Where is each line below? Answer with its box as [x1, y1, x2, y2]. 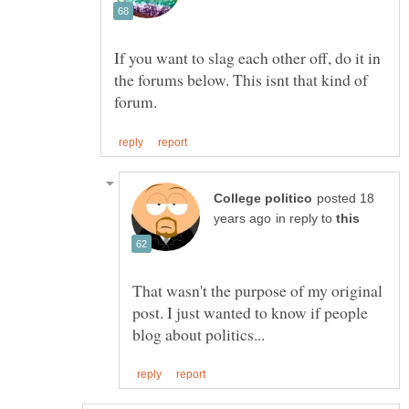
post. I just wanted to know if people [132, 300, 368, 323]
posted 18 [317, 191, 374, 205]
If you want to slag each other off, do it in [114, 47, 381, 69]
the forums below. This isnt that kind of [114, 68, 368, 91]
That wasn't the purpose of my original [132, 278, 383, 301]
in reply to [276, 211, 336, 225]
